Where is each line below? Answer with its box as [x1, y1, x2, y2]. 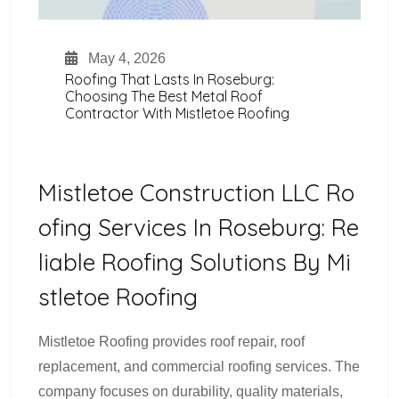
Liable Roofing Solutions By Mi [38, 248, 351, 278]
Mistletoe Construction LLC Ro [38, 178, 354, 208]
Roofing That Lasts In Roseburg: [65, 70, 274, 89]
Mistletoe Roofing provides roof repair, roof [38, 334, 305, 350]
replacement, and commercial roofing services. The [38, 359, 360, 375]
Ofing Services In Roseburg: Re [38, 213, 359, 243]
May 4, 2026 [85, 51, 166, 67]
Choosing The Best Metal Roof [65, 87, 263, 106]
